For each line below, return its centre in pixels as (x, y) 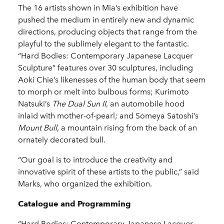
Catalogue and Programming (74, 203)
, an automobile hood (145, 103)
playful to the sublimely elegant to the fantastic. (103, 43)
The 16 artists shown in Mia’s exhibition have (98, 7)
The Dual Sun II (79, 103)
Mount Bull (37, 127)
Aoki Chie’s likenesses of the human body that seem (112, 79)
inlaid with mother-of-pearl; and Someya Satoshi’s (108, 115)
